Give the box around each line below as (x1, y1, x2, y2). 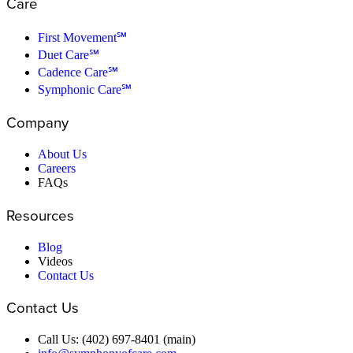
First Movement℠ (38, 30, 127, 44)
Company (6, 112, 69, 133)
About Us (38, 147, 87, 162)
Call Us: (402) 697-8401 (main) (38, 333, 195, 346)
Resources (6, 204, 74, 225)
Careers (38, 162, 76, 176)
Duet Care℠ (38, 47, 99, 61)
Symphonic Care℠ (38, 82, 132, 96)
